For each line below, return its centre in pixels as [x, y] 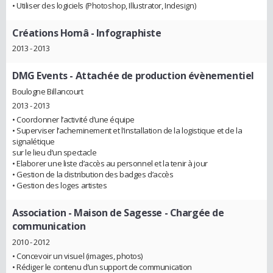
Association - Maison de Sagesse [87, 213]
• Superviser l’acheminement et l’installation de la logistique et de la [127, 131]
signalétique [34, 142]
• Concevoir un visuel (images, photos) [78, 256]
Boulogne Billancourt [48, 92]
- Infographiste [125, 33]
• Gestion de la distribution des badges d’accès [93, 175]
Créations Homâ [51, 33]
